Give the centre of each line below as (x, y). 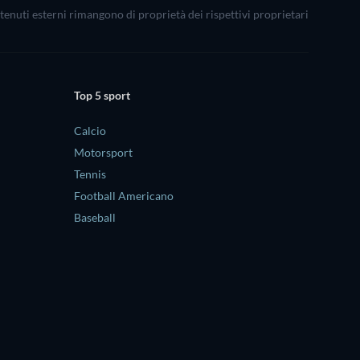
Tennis (90, 174)
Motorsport (103, 152)
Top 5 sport (102, 96)
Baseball (95, 217)
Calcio (90, 130)
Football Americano (124, 195)
